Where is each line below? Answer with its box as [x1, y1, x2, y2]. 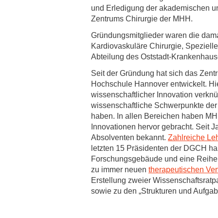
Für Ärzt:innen [42, 91, 81, 101]
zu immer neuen [91, 165, 148, 174]
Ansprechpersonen [42, 48, 93, 57]
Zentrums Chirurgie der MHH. [91, 15, 193, 23]
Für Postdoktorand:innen [42, 77, 109, 86]
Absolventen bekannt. [91, 133, 168, 142]
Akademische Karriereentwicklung [42, 29, 181, 40]
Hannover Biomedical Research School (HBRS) [42, 62, 169, 72]
